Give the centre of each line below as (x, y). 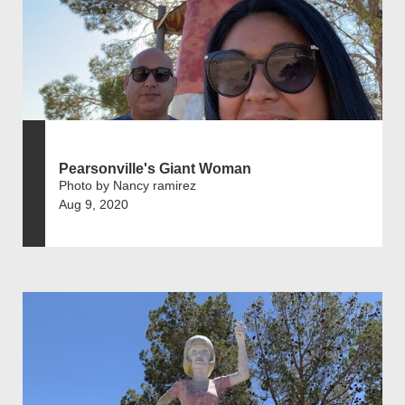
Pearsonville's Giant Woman (155, 169)
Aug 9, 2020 (94, 205)
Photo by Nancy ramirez (127, 186)
